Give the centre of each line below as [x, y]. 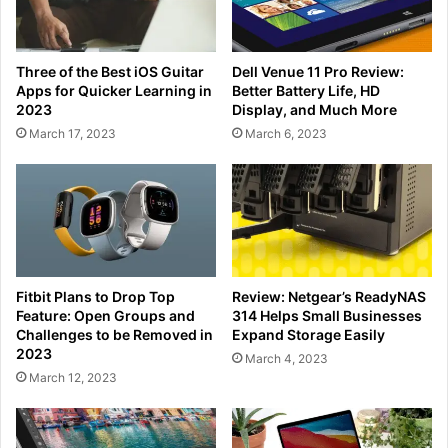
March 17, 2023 [72, 134]
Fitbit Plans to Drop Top [95, 297]
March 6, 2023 [286, 134]
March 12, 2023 [73, 378]
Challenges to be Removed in [114, 335]
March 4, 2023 [286, 359]
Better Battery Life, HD [306, 91]
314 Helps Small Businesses [327, 316]
